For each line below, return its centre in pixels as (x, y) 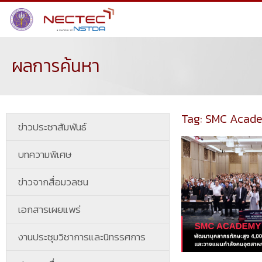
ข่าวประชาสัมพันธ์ (52, 127)
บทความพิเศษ (45, 154)
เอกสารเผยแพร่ (49, 209)
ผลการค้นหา (56, 66)
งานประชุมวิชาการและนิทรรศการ (82, 237)
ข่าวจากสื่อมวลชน (53, 182)
